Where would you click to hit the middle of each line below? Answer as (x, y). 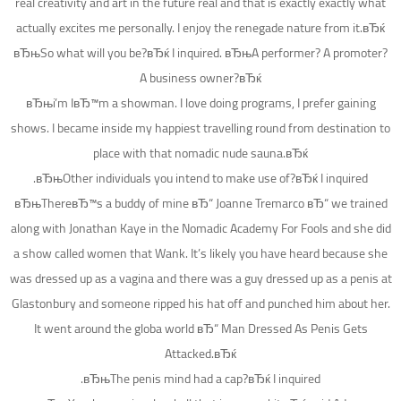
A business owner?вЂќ (200, 78)
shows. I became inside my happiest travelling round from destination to (200, 128)
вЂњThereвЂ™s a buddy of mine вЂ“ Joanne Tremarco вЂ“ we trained (200, 204)
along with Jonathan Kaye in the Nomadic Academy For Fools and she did (200, 229)
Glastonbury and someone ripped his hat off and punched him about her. (200, 304)
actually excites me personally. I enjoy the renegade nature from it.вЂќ (200, 28)
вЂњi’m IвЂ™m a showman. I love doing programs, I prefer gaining (200, 103)
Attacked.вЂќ (200, 354)
